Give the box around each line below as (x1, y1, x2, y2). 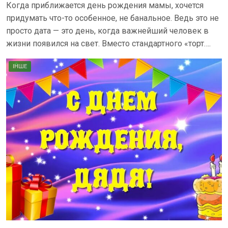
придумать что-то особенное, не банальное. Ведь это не (6, 13, 219, 23)
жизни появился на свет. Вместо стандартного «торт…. (6, 39, 211, 48)
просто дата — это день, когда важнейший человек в (6, 26, 209, 36)
